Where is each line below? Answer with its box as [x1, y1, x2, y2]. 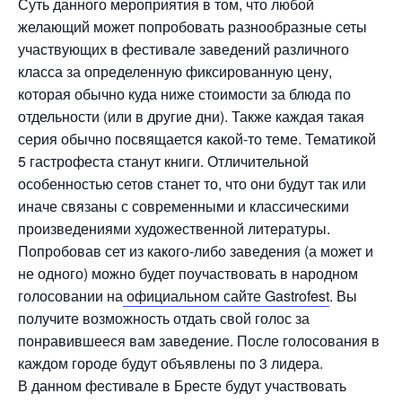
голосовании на [18, 285, 123, 306]
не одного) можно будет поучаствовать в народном [18, 263, 358, 284]
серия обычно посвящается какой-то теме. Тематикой [18, 128, 376, 149]
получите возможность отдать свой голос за [18, 308, 310, 328]
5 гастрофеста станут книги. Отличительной [18, 151, 309, 171]
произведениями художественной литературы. [18, 218, 330, 239]
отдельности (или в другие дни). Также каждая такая [18, 106, 364, 127]
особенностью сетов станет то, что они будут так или [18, 173, 366, 194]
